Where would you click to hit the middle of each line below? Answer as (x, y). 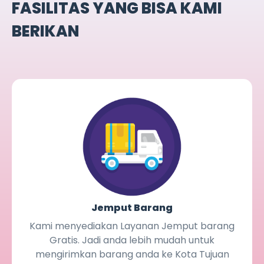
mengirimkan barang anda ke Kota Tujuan (132, 254)
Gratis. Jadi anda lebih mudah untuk (132, 240)
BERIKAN (45, 31)
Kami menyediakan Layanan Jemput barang (132, 226)
